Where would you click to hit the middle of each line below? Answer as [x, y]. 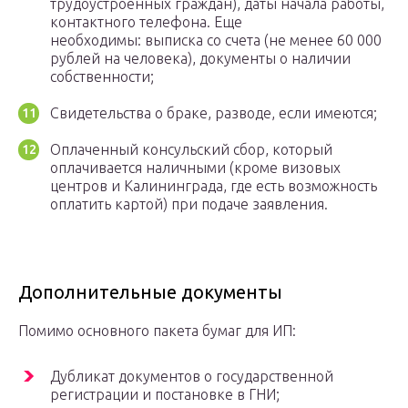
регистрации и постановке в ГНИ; [165, 395]
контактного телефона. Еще [146, 22]
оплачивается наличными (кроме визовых [195, 168]
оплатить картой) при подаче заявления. [189, 204]
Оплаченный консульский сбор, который [191, 150]
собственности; [102, 77]
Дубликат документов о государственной [192, 377]
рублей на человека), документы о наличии [200, 59]
